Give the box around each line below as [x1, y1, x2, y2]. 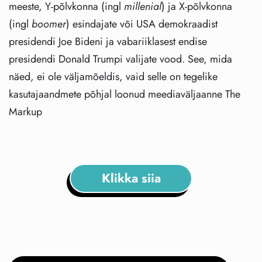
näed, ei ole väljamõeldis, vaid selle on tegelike [9, 69, 218, 85]
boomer [32, 16, 66, 32]
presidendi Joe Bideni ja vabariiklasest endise [9, 34, 207, 50]
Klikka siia [101, 169, 161, 187]
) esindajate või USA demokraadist [66, 16, 218, 32]
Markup [9, 104, 42, 120]
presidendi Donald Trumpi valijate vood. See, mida [9, 51, 232, 67]
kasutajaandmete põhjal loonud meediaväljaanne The [9, 87, 240, 102]
